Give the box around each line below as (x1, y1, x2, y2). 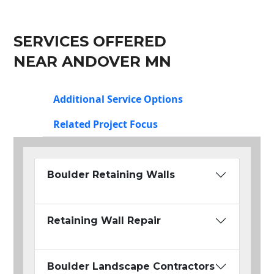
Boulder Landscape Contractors (47, 261, 215, 273)
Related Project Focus (53, 117, 158, 131)
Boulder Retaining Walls (47, 169, 175, 181)
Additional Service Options (53, 92, 183, 106)
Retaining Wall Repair (47, 215, 161, 227)
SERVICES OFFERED (13, 32, 166, 51)
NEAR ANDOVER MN (13, 53, 171, 71)
